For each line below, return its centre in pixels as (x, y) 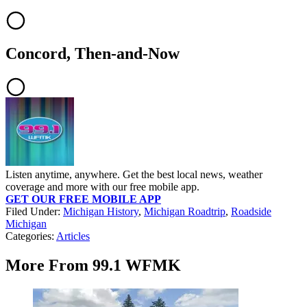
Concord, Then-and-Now (93, 53)
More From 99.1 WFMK (93, 265)
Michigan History (101, 211)
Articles (73, 236)
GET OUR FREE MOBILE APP (83, 199)
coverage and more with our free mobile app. (102, 186)
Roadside (251, 211)
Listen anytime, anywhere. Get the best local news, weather (134, 174)
